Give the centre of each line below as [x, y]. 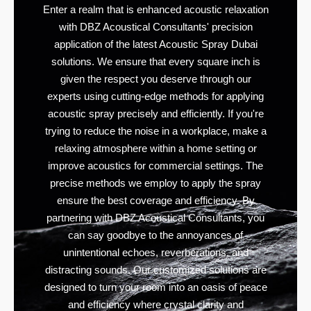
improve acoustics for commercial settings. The [155, 166]
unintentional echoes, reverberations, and [155, 253]
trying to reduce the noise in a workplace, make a [155, 131]
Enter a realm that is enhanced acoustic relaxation [155, 10]
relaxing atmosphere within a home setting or [155, 149]
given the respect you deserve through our [155, 79]
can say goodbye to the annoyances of [155, 235]
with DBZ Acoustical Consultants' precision [155, 27]
